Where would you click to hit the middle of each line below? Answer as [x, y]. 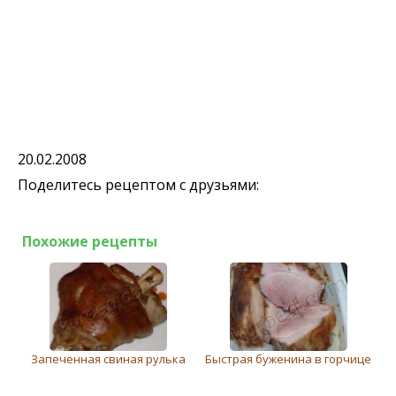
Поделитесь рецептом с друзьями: [138, 185]
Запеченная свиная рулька [108, 359]
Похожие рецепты [90, 242]
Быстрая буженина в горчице [288, 359]
